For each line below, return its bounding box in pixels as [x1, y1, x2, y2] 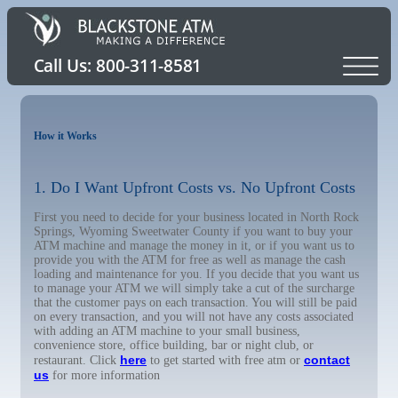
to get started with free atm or [147, 354, 304, 367]
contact [304, 353, 350, 367]
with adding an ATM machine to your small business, [34, 324, 300, 338]
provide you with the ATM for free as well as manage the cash [34, 253, 346, 267]
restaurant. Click [34, 354, 120, 367]
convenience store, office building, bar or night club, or [34, 338, 314, 352]
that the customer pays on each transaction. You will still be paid [34, 296, 357, 309]
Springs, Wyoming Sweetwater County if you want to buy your [34, 225, 353, 238]
